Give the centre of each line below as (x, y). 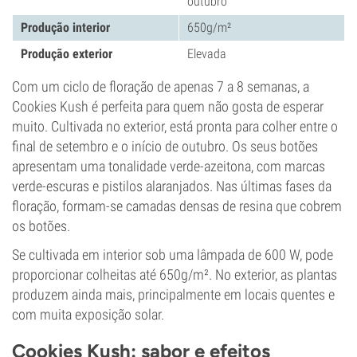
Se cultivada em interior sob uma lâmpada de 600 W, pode (173, 255)
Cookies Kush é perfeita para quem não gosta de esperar (168, 106)
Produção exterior (67, 54)
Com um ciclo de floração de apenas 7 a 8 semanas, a (161, 86)
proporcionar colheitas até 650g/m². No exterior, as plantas (175, 275)
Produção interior (65, 27)
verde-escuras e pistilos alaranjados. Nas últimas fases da (172, 186)
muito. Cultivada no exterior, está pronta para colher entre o (175, 126)
